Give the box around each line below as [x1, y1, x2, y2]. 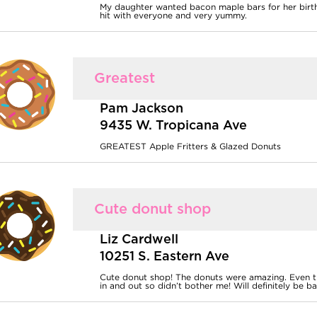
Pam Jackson [100, 103, 184, 116]
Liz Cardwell [100, 234, 179, 247]
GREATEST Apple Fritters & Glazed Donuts [100, 142, 282, 151]
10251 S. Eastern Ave [100, 250, 230, 264]
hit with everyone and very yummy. [100, 11, 248, 21]
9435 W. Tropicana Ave [100, 120, 248, 133]
